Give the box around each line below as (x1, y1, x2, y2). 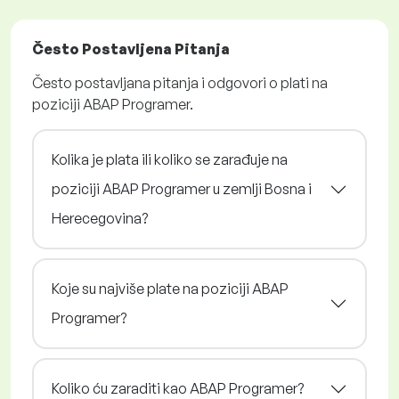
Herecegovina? (52, 209, 148, 228)
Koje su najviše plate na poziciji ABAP (52, 280, 289, 298)
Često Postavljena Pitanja (32, 40, 230, 59)
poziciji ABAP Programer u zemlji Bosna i (52, 180, 312, 199)
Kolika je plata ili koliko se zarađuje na (52, 151, 288, 169)
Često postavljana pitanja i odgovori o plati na (32, 74, 328, 93)
